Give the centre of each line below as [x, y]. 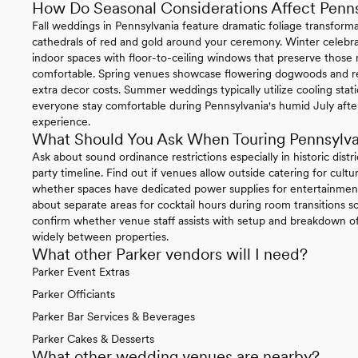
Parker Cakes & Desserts [93, 338]
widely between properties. [100, 236]
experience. [61, 121]
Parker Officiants [74, 294]
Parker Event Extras [81, 271]
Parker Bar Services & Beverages [113, 316]
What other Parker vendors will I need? [170, 254]
